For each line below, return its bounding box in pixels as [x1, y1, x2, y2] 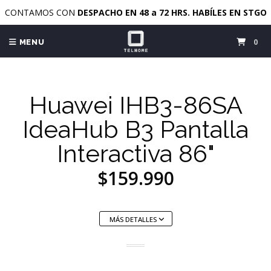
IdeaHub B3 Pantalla [22, 115, 249, 143]
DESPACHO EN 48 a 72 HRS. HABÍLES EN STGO [77, 7, 267, 18]
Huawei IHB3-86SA [28, 91, 243, 119]
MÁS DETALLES [109, 215, 158, 224]
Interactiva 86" [56, 139, 215, 168]
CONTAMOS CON [4, 7, 77, 18]
